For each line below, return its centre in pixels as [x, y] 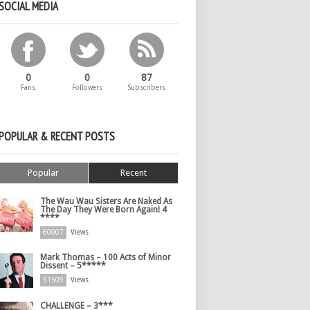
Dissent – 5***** [73, 266]
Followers [88, 88]
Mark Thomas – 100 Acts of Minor [106, 257]
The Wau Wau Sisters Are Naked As [106, 201]
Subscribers [146, 88]
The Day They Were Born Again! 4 [103, 210]
